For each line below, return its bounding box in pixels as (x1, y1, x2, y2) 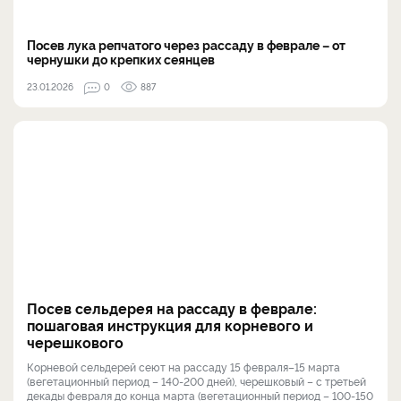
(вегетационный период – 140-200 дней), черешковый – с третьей (27, 372, 366, 388)
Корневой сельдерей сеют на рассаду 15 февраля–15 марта (27, 358, 340, 374)
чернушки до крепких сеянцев (27, 49, 215, 67)
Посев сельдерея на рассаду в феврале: (27, 297, 317, 318)
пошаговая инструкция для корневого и (27, 314, 313, 335)
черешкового (27, 331, 124, 352)
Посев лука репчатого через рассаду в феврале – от (27, 35, 346, 53)
